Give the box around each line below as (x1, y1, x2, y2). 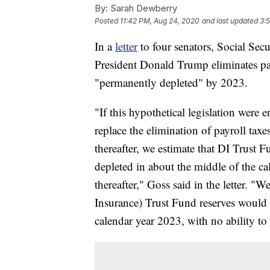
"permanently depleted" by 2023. (95, 74, 248, 90)
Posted (95, 16, 120, 25)
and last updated (202, 16, 258, 25)
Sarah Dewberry (108, 2, 177, 14)
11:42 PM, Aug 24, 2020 (120, 16, 199, 25)
